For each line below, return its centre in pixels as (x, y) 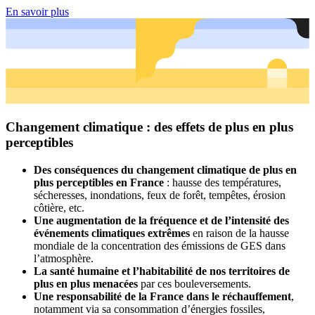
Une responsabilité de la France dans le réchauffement (162, 296)
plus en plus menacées (86, 283)
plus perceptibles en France (99, 182)
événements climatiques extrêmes (112, 233)
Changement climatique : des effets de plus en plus (149, 127)
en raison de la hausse (239, 233)
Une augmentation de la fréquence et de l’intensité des (161, 220)
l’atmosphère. (64, 258)
